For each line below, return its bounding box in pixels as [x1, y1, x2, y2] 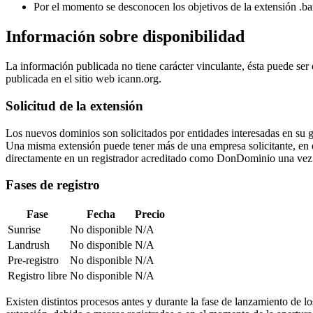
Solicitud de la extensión [6, 98, 143, 113]
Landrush [8, 239, 50, 251]
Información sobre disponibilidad [6, 27, 245, 46]
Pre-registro [8, 254, 59, 266]
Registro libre [8, 270, 67, 282]
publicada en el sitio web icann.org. [6, 73, 161, 85]
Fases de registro [6, 177, 100, 193]
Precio [135, 208, 165, 220]
